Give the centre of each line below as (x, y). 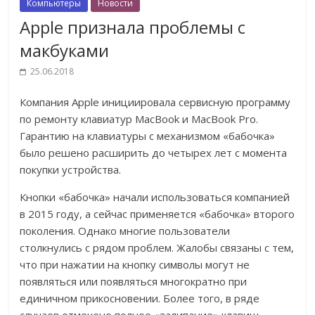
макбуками (65, 51)
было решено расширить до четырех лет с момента (154, 153)
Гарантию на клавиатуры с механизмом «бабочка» (148, 136)
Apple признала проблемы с (133, 27)
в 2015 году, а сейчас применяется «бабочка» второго (157, 214)
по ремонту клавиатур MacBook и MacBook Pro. (139, 119)
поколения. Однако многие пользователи (125, 231)
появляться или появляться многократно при (134, 282)
